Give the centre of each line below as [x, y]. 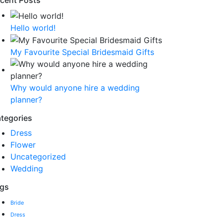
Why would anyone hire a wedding [75, 88]
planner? [26, 100]
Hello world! [33, 28]
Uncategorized [38, 157]
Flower [23, 145]
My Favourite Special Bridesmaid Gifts [82, 52]
